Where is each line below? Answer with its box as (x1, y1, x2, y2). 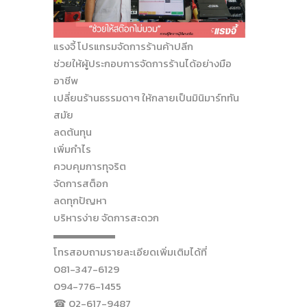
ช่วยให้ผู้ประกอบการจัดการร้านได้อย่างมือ (53, 56, 232, 72)
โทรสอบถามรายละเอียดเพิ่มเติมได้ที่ (53, 244, 207, 260)
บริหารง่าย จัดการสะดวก (53, 210, 159, 226)
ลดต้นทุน (53, 124, 92, 140)
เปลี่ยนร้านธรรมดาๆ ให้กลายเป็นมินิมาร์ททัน (53, 90, 239, 106)
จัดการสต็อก (53, 175, 108, 192)
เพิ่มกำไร (53, 141, 91, 158)
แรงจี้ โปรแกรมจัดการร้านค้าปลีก (53, 38, 193, 55)
